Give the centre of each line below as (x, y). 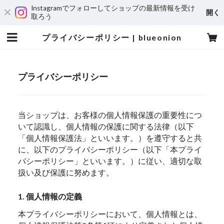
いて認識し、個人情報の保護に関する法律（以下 (106, 126)
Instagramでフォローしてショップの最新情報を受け (113, 8)
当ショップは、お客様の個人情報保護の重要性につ (110, 114)
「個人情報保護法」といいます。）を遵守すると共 (110, 137)
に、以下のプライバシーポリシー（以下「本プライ (110, 149)
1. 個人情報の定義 (50, 196)
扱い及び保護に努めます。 (66, 172)
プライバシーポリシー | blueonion (112, 37)
